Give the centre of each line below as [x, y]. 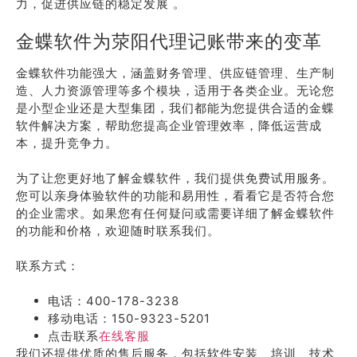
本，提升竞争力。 [67, 143]
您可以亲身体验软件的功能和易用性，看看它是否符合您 [175, 196]
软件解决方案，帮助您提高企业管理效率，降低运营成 [169, 126]
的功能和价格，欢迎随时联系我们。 [118, 231]
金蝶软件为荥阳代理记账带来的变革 [169, 41]
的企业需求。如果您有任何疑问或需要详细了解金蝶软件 [175, 213]
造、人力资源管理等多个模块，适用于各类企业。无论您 [175, 90]
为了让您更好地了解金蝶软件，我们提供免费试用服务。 [175, 178]
